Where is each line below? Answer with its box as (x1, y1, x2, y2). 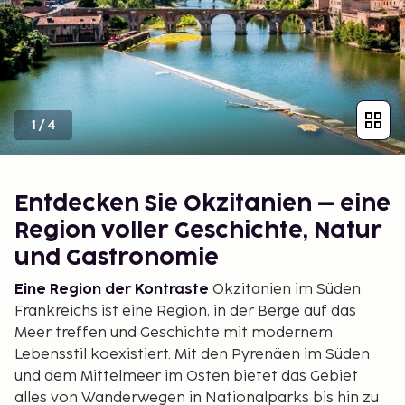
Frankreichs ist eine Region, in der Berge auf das (14, 302, 356, 320)
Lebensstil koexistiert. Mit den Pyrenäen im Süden (14, 345, 370, 363)
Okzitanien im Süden (209, 280, 361, 298)
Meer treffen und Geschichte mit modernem (14, 324, 333, 342)
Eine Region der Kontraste (14, 280, 209, 298)
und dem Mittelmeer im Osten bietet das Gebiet (14, 367, 358, 385)
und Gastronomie (14, 247, 219, 268)
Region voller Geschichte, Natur (14, 220, 382, 241)
